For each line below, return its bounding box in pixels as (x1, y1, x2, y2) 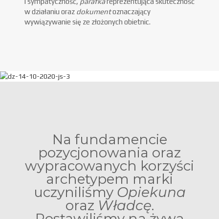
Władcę (97, 197, 152, 214)
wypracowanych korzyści (25, 157, 194, 174)
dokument (76, 7, 112, 16)
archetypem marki (46, 170, 173, 187)
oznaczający (112, 7, 151, 16)
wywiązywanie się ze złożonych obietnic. (24, 17, 151, 26)
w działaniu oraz (24, 7, 76, 16)
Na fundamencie (52, 131, 167, 148)
